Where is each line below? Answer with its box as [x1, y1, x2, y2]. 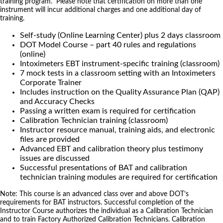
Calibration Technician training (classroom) [20, 116, 168, 124]
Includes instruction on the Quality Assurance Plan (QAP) [20, 88, 220, 96]
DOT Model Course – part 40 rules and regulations [20, 40, 196, 49]
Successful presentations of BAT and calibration [20, 163, 187, 172]
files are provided [20, 135, 80, 143]
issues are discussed [20, 154, 90, 162]
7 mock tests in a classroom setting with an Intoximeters [20, 69, 216, 77]
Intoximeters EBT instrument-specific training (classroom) [20, 59, 220, 68]
